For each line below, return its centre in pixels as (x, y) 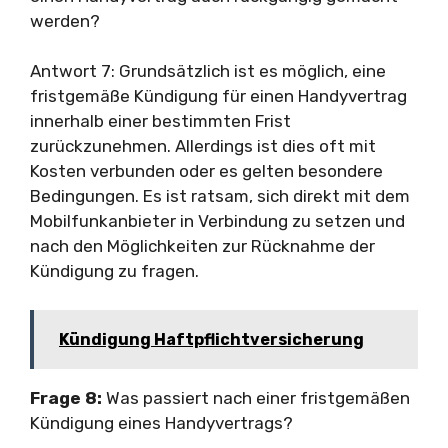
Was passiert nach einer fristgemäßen (256, 397)
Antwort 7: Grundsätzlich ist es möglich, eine (208, 71)
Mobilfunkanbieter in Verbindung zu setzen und (217, 221)
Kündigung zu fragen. (114, 271)
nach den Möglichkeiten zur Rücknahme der (202, 246)
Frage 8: (66, 397)
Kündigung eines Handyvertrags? (161, 422)
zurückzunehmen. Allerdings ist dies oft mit (203, 146)
